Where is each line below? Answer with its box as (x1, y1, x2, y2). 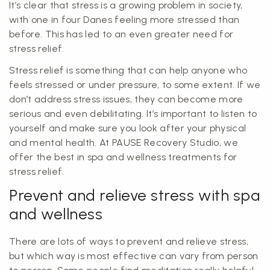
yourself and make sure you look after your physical (9, 122, 246, 134)
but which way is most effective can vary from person (9, 250, 259, 262)
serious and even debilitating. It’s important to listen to (9, 108, 257, 119)
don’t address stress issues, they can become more (9, 93, 243, 105)
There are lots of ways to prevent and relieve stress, (9, 236, 248, 247)
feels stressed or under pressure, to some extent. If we (9, 79, 261, 90)
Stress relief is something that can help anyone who (9, 64, 248, 76)
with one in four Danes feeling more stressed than (9, 14, 240, 25)
